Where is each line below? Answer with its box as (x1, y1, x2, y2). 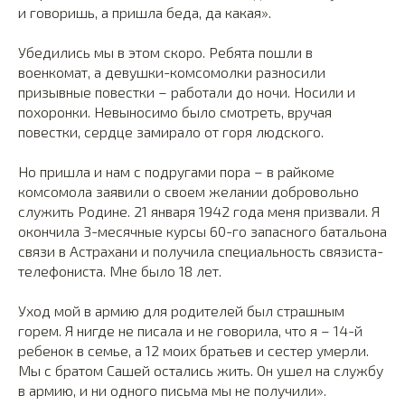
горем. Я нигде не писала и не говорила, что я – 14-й (18, 322, 363, 339)
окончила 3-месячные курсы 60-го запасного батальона (18, 222, 387, 240)
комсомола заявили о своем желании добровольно (18, 183, 359, 200)
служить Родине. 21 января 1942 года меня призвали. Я (18, 202, 380, 220)
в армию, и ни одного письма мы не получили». (18, 381, 326, 399)
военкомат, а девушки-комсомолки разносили (18, 63, 325, 80)
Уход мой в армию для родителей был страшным (18, 302, 344, 319)
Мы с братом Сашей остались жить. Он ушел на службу (18, 362, 383, 379)
